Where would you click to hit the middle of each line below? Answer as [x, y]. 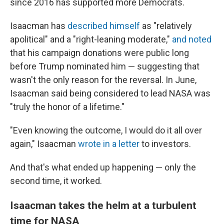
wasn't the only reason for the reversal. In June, [103, 80]
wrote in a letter [109, 144]
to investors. [165, 144]
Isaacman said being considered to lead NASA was [110, 93]
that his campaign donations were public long [99, 53]
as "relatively [166, 26]
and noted [192, 39]
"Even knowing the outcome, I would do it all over [106, 130]
